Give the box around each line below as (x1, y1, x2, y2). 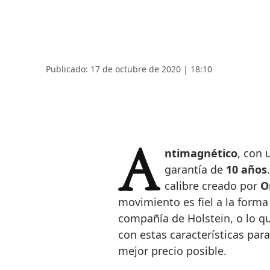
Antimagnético (164, 146, 237, 161)
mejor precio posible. (118, 243, 227, 259)
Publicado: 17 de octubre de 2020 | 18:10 (46, 63, 212, 75)
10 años (225, 162, 267, 177)
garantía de (164, 162, 226, 177)
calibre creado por (164, 178, 260, 193)
